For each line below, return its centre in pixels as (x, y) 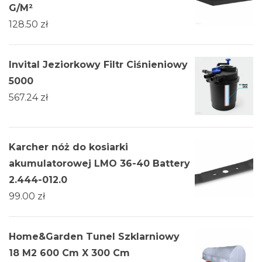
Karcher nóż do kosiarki (68, 147)
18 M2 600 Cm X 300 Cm (69, 253)
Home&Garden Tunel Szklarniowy (94, 237)
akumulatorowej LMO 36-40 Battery (99, 164)
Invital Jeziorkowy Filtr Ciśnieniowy (98, 65)
